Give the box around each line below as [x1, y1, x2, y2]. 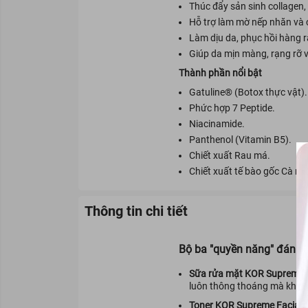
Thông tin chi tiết [85, 202, 188, 219]
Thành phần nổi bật [178, 67, 262, 78]
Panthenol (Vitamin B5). [188, 133, 291, 145]
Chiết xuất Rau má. [188, 149, 270, 161]
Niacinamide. [188, 118, 245, 129]
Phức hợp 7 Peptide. [188, 102, 275, 113]
